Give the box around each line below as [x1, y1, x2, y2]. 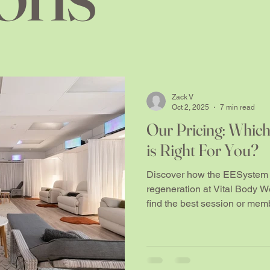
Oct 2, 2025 [172, 102, 209, 111]
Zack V [172, 93, 193, 102]
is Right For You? [146, 140, 259, 161]
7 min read [220, 102, 255, 111]
